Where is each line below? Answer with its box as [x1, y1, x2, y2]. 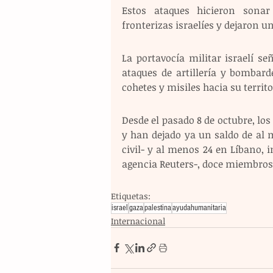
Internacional [111, 214, 165, 227]
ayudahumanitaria [172, 202, 226, 213]
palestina [144, 202, 171, 213]
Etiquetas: [111, 190, 151, 202]
